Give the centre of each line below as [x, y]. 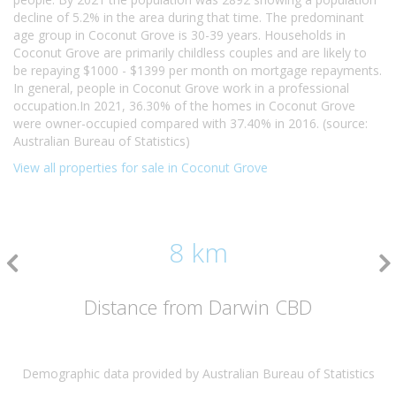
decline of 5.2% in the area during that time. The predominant [189, 17]
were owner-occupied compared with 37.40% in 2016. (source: [190, 123]
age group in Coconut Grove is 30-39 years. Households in [179, 35]
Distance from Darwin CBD [198, 307]
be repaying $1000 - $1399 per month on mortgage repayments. [198, 70]
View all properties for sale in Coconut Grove [141, 168]
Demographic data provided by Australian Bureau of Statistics [198, 373]
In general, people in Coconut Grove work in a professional [181, 88]
